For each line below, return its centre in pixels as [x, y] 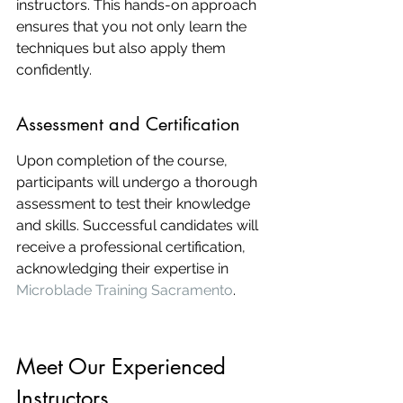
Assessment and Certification [128, 124]
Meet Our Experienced [124, 367]
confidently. [54, 70]
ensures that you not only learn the [133, 27]
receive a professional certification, [133, 247]
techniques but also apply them [123, 48]
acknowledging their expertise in [124, 269]
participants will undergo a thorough [139, 182]
